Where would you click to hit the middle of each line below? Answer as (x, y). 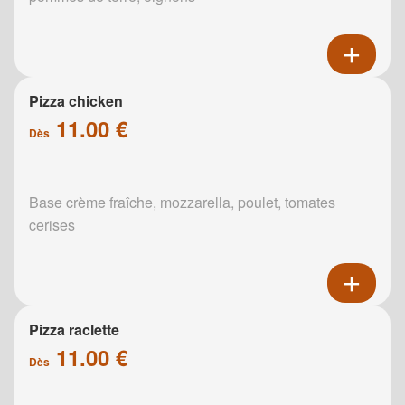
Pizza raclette (74, 329)
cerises (52, 224)
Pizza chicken (76, 100)
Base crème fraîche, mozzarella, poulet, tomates (182, 202)
